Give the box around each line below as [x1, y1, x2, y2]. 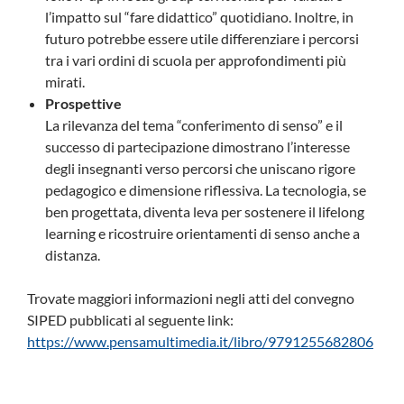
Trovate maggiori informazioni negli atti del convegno [27, 289, 354, 307]
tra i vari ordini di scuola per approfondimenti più [45, 50, 346, 69]
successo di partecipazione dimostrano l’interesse [45, 137, 350, 155]
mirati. [45, 72, 85, 90]
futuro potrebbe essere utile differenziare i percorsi [45, 29, 359, 47]
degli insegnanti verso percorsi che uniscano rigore [45, 159, 355, 177]
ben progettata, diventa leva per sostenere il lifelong [45, 202, 364, 220]
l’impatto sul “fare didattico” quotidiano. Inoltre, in [45, 7, 353, 25]
